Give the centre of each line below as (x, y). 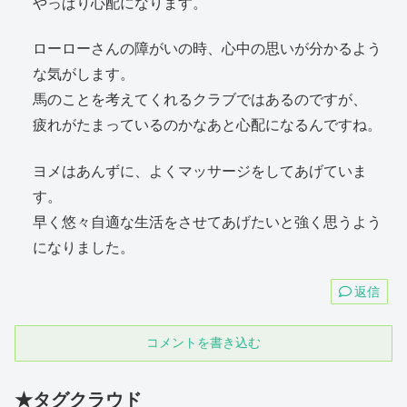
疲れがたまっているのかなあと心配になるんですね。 (207, 125)
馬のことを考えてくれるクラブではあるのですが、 (200, 100)
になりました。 (84, 247)
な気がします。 (84, 74)
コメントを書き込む (203, 343)
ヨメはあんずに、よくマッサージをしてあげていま (200, 171)
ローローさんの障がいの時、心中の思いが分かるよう (207, 49)
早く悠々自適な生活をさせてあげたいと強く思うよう (207, 222)
